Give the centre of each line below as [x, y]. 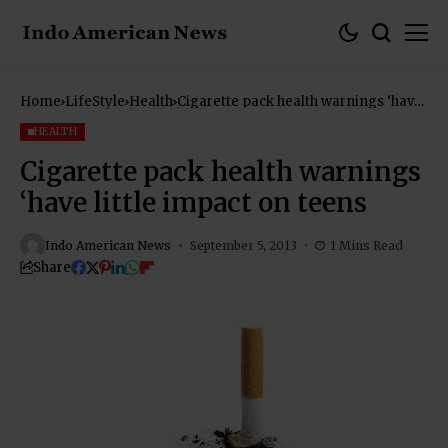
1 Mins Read [366, 245]
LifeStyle [95, 101]
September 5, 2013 [243, 245]
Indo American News [108, 245]
